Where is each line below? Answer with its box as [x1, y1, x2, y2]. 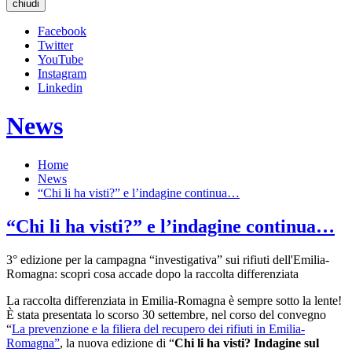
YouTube [38, 53, 83, 66]
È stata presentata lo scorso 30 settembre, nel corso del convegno [6, 307, 326, 321]
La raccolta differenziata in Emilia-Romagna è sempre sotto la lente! [6, 293, 342, 307]
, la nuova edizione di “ [60, 335, 174, 350]
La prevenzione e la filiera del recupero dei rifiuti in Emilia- [12, 321, 305, 335]
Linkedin [38, 81, 82, 94]
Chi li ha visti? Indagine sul [174, 335, 319, 350]
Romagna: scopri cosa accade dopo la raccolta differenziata [6, 266, 299, 280]
